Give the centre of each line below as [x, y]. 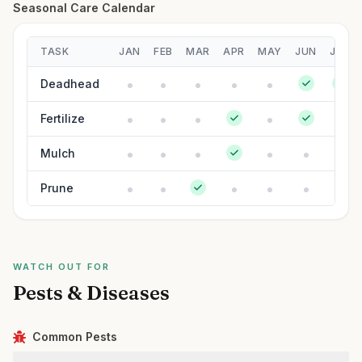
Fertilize [63, 118]
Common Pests [75, 337]
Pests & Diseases [91, 293]
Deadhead [70, 84]
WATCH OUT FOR [61, 267]
